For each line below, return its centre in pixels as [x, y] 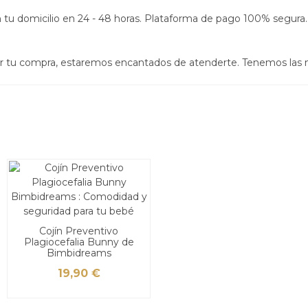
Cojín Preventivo [79, 231]
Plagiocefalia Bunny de [79, 242]
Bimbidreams [79, 253]
